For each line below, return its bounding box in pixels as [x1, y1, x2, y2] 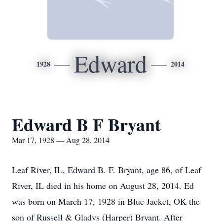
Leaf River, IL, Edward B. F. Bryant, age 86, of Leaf [12, 164, 201, 176]
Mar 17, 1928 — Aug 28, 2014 [12, 135, 110, 145]
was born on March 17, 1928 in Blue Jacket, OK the [12, 195, 200, 207]
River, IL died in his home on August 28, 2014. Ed [12, 180, 194, 191]
